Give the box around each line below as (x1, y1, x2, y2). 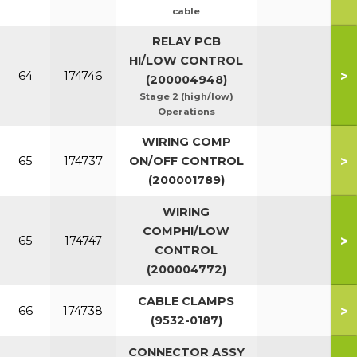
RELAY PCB (151, 34, 221, 49)
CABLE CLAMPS (138, 294, 234, 308)
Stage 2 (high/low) (139, 91, 233, 102)
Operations (157, 106, 215, 117)
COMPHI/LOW (143, 224, 229, 238)
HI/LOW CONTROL (129, 53, 243, 68)
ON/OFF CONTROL (128, 154, 244, 168)
